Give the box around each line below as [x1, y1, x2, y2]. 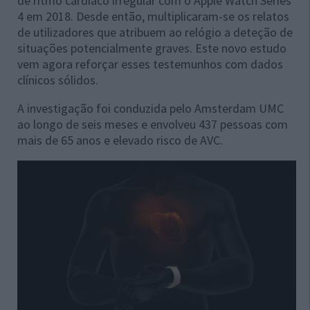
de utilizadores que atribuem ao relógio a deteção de [17, 24, 293, 40]
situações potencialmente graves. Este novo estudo [17, 39, 286, 56]
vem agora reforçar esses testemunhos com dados [17, 55, 283, 72]
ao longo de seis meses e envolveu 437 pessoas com [17, 116, 288, 132]
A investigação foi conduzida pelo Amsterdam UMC [17, 100, 284, 116]
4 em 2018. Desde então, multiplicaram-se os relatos [17, 8, 289, 24]
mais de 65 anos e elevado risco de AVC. [17, 131, 223, 148]
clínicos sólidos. [17, 71, 98, 88]
